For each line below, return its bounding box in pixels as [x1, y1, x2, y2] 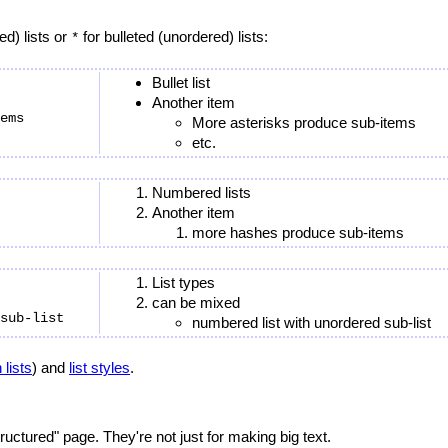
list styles [69, 359, 130, 376]
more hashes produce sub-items [192, 224, 404, 241]
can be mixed [152, 294, 240, 311]
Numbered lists [152, 184, 251, 201]
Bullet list [152, 74, 210, 91]
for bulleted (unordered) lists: [79, 28, 268, 45]
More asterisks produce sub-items [192, 114, 416, 131]
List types [152, 274, 215, 291]
